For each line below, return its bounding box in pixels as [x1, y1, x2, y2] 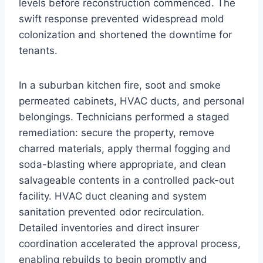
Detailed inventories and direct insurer [19, 221, 199, 234]
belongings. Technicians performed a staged [19, 110, 230, 123]
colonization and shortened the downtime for [19, 28, 232, 41]
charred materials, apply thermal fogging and [19, 142, 231, 154]
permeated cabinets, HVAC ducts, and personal [19, 95, 244, 107]
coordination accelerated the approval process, [19, 237, 241, 249]
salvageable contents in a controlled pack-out [19, 174, 234, 186]
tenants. [19, 44, 58, 56]
